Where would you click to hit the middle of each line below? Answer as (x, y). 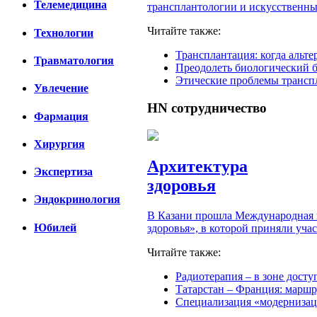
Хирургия (59, 144)
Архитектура (197, 167)
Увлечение (61, 88)
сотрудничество (219, 108)
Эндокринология (77, 200)
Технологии (64, 33)
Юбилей (55, 227)
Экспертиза (63, 172)
